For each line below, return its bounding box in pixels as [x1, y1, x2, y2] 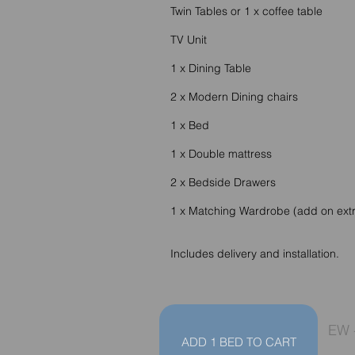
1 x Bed [170, 118, 209, 132]
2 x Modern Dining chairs [170, 90, 298, 104]
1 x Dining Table [170, 61, 254, 75]
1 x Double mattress [170, 147, 272, 161]
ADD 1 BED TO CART [181, 334, 296, 349]
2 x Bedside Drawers [170, 175, 276, 189]
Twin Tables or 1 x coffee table [170, 4, 323, 18]
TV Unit [170, 32, 207, 47]
